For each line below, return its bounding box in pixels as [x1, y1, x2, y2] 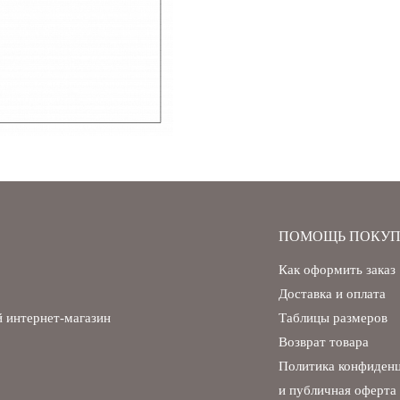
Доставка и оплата [279, 287, 386, 302]
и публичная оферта [279, 383, 396, 398]
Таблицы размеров [279, 311, 387, 326]
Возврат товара [279, 335, 369, 350]
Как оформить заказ [279, 262, 396, 278]
